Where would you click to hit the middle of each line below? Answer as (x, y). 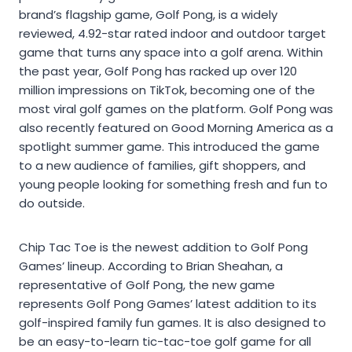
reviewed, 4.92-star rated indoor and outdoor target (172, 33)
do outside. (52, 203)
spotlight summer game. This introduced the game (169, 146)
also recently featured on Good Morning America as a (176, 127)
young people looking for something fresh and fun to (173, 184)
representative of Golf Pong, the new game (147, 284)
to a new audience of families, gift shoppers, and (162, 165)
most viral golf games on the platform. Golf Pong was (176, 108)
